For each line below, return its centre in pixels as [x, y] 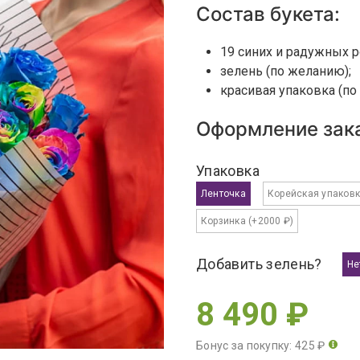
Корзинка [225, 221]
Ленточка [223, 193]
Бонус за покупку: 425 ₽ [261, 346]
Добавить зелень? [259, 264]
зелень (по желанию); [286, 71]
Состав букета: [268, 14]
